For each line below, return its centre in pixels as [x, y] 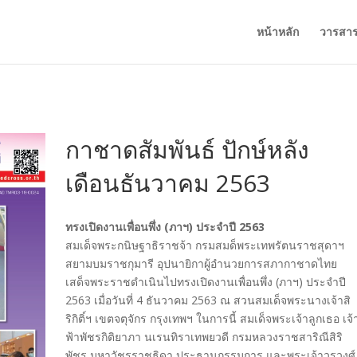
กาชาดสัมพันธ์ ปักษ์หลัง [188, 149]
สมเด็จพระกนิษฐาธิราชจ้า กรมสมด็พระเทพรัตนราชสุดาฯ [205, 245]
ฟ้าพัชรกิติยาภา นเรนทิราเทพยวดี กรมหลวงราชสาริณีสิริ [204, 337]
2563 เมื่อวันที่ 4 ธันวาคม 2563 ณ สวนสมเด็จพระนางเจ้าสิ [208, 300]
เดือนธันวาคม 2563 [168, 183]
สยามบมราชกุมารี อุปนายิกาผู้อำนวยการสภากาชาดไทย [202, 264]
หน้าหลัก [277, 31]
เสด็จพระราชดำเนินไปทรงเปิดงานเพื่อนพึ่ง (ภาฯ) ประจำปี [206, 282]
